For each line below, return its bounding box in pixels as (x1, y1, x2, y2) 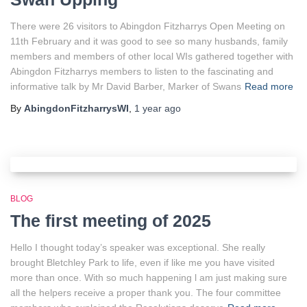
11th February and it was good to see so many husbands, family (10, 36, 288, 47)
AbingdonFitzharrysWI (24, 103, 129, 114)
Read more (245, 81, 293, 92)
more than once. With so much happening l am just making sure (10, 272, 287, 283)
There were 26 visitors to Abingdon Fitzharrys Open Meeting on (10, 21, 285, 32)
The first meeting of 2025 (10, 211, 211, 230)
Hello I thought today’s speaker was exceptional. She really (10, 242, 265, 253)
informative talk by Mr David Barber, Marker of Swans (10, 81, 241, 92)
